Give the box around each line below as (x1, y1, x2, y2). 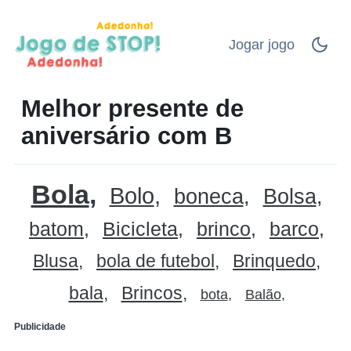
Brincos (121, 282, 183, 303)
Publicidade (14, 320, 66, 332)
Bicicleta (103, 217, 178, 240)
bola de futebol (96, 250, 215, 271)
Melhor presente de (21, 94, 244, 121)
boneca (173, 184, 244, 208)
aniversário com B (21, 121, 232, 149)
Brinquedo (233, 250, 316, 271)
